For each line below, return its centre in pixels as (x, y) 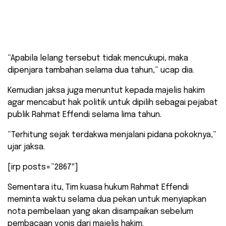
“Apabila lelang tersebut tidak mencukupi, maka (98, 59)
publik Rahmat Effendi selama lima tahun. (84, 115)
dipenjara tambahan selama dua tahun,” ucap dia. (101, 71)
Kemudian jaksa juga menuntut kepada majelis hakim (106, 91)
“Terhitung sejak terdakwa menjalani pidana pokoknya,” (112, 135)
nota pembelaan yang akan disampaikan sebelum (100, 212)
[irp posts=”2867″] (43, 167)
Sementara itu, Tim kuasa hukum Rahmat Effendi (98, 188)
